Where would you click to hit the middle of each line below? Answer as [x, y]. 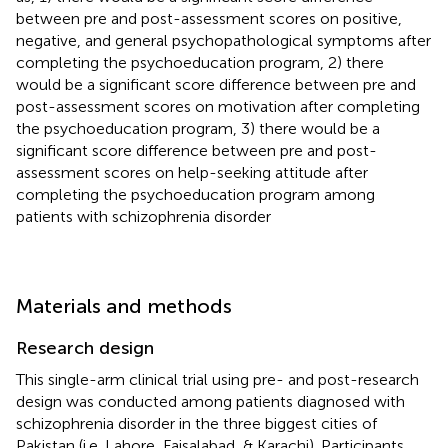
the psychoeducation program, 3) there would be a [198, 128]
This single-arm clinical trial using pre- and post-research [217, 379]
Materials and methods [124, 305]
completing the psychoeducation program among [195, 194]
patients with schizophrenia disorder [143, 216]
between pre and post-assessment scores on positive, [209, 18]
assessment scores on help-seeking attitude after [192, 172]
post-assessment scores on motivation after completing [218, 106]
